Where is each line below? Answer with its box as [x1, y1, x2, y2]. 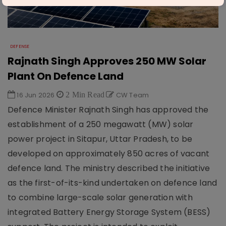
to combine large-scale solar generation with [8, 192, 193, 203]
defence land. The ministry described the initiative [8, 162, 210, 174]
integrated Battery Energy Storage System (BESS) [8, 206, 211, 218]
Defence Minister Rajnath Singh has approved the [8, 104, 209, 116]
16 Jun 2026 [15, 90, 56, 100]
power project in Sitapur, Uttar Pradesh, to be [8, 133, 193, 145]
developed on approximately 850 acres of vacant [8, 148, 210, 159]
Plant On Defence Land [8, 69, 124, 83]
